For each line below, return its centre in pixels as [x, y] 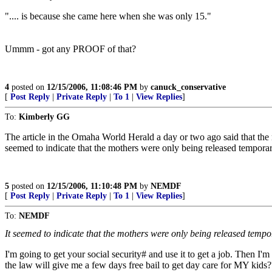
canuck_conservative [188, 87]
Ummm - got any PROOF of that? [70, 49]
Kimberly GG [44, 117]
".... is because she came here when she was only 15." [108, 16]
